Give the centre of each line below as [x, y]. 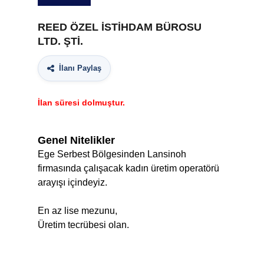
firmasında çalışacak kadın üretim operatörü [128, 168]
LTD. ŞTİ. [60, 41]
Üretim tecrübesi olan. [83, 225]
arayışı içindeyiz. [72, 182]
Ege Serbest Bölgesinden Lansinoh [112, 154]
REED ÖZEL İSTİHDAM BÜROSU [120, 27]
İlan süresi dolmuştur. [81, 103]
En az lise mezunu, [77, 211]
